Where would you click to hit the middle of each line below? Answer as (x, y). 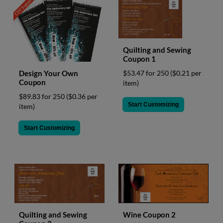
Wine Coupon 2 (149, 214)
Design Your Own (49, 73)
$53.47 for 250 (147, 73)
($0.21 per (186, 73)
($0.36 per (82, 97)
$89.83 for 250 (43, 97)
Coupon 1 (139, 59)
